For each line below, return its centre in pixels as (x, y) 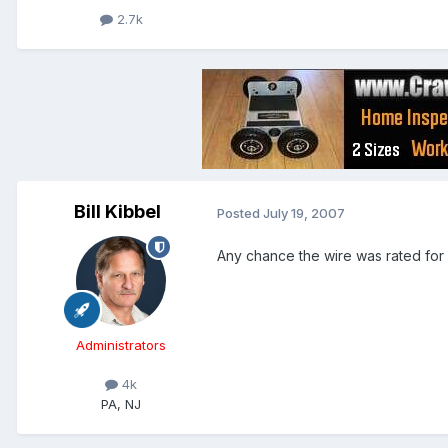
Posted (240, 212)
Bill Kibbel (117, 212)
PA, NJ (121, 403)
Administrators (121, 345)
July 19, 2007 (304, 212)
